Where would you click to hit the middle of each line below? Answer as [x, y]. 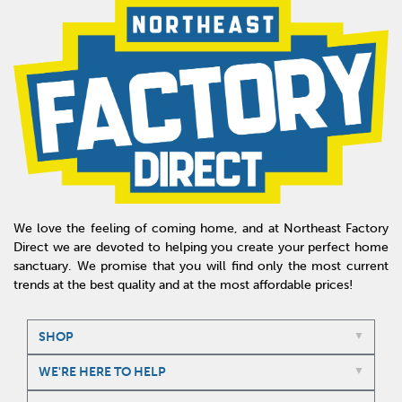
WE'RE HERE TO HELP [102, 371]
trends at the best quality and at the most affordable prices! [183, 285]
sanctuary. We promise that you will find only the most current [201, 267]
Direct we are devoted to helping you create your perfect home [201, 248]
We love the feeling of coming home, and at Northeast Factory [201, 229]
